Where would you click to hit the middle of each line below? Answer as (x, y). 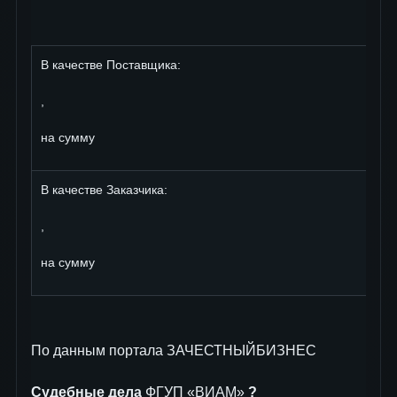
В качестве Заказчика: (104, 189)
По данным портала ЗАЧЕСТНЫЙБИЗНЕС (174, 350)
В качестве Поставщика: (111, 64)
